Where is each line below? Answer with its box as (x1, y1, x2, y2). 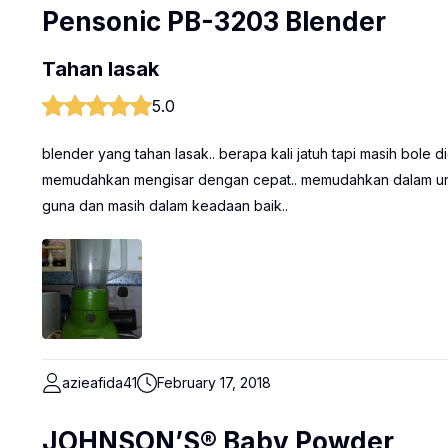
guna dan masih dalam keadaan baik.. (42, 197, 288, 214)
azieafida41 (62, 374, 137, 391)
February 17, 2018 (157, 374, 271, 391)
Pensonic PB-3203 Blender (42, 6, 386, 37)
